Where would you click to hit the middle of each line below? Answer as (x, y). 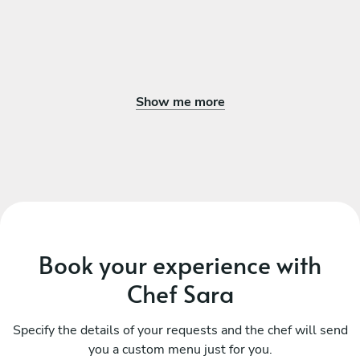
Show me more (180, 102)
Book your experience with (180, 264)
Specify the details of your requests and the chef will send (180, 330)
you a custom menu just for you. (180, 349)
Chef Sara (180, 292)
